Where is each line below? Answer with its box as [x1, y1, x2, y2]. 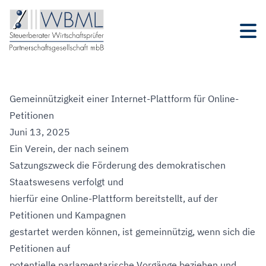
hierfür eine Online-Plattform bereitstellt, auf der [9, 192, 218, 204]
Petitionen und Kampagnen [9, 209, 126, 221]
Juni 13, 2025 [9, 126, 70, 138]
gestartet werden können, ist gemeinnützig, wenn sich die [9, 226, 255, 237]
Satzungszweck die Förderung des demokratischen [9, 159, 226, 171]
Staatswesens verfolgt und [9, 176, 123, 188]
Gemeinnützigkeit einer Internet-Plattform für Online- [9, 93, 239, 104]
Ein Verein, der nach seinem [9, 142, 129, 154]
